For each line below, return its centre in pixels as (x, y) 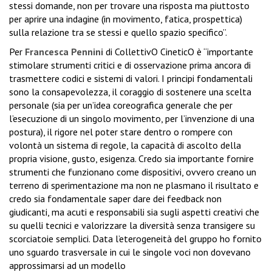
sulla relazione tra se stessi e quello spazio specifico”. (118, 32)
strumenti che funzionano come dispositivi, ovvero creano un (133, 172)
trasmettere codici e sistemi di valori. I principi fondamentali (131, 79)
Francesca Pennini (64, 52)
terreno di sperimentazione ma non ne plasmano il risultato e (134, 185)
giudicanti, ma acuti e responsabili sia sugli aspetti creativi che (134, 212)
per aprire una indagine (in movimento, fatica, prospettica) (126, 19)
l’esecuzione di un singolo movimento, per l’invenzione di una (132, 119)
